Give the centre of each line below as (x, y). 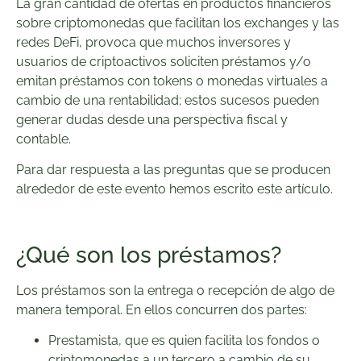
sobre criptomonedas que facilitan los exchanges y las (178, 23)
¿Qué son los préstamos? (149, 255)
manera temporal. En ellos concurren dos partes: (162, 309)
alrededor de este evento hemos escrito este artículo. (174, 189)
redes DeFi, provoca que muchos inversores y (154, 42)
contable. (44, 139)
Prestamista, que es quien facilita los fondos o (184, 341)
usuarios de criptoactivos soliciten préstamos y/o (164, 61)
